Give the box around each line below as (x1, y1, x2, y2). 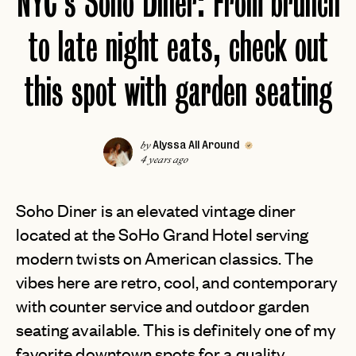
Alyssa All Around (153, 138, 242, 152)
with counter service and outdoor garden (16, 294, 309, 317)
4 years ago (140, 155, 188, 166)
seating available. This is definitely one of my (16, 318, 337, 341)
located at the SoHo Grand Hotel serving (16, 222, 308, 246)
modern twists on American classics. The (16, 246, 313, 269)
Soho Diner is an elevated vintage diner (16, 199, 296, 222)
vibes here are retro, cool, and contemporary (16, 270, 339, 293)
